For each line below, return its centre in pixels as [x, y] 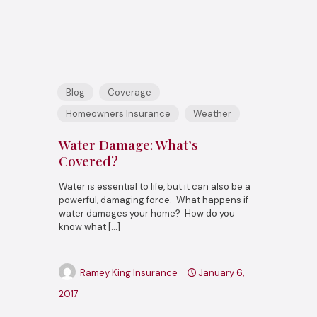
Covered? [88, 160]
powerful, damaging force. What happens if [154, 200]
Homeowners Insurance [118, 113]
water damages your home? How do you [147, 213]
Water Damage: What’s [128, 144]
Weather [212, 113]
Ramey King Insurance [129, 272]
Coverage [129, 92]
